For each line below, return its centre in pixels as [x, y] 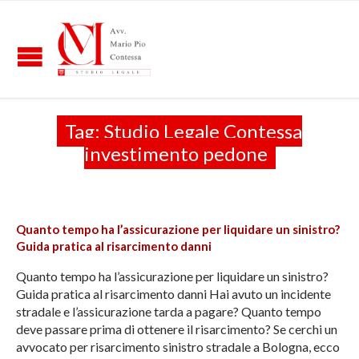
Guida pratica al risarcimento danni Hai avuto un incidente [173, 294]
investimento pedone [175, 153]
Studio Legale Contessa [203, 131]
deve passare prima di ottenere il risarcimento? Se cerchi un [177, 329]
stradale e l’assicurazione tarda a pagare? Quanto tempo [169, 312]
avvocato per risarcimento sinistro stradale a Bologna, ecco [178, 347]
